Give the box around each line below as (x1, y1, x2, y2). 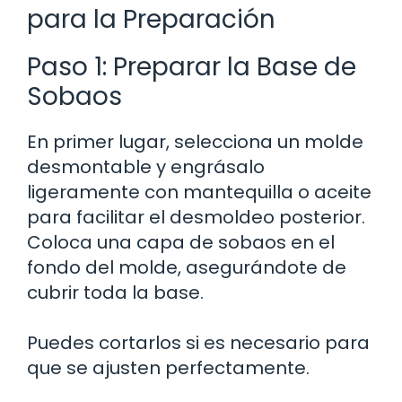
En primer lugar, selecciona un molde (27, 128, 363, 154)
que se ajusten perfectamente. (27, 354, 310, 380)
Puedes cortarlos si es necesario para (27, 329, 370, 355)
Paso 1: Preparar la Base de (27, 48, 356, 84)
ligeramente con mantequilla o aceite (27, 179, 371, 205)
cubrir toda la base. (27, 279, 204, 305)
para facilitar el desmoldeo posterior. (27, 204, 365, 230)
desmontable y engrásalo (27, 153, 265, 179)
